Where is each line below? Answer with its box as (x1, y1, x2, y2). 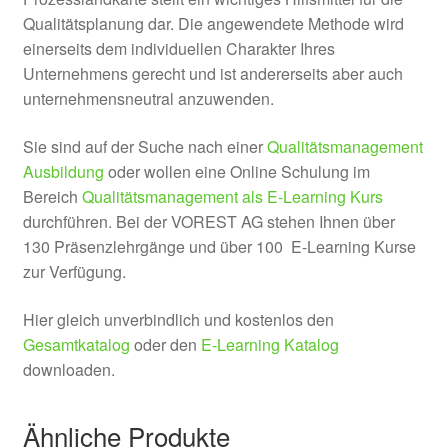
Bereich (22, 184, 82, 208)
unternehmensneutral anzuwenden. (22, 87, 274, 111)
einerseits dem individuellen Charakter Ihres (22, 37, 335, 61)
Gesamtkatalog (22, 332, 130, 356)
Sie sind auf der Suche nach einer (22, 134, 267, 158)
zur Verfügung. (22, 259, 126, 283)
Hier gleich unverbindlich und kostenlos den (22, 307, 334, 331)
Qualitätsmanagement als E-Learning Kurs (81, 184, 383, 208)
